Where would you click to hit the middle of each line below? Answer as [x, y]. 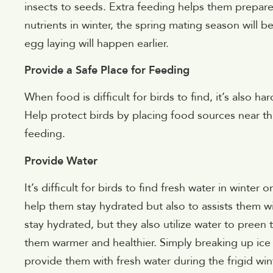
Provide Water [61, 161]
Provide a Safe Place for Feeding [107, 71]
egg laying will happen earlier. [97, 43]
